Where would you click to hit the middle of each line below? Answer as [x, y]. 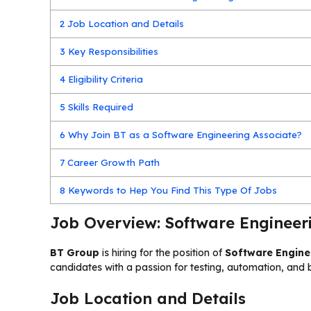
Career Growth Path [112, 162]
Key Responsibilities [112, 51]
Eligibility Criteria [104, 79]
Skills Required [100, 107]
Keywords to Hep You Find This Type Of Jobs [171, 190]
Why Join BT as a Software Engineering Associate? [184, 134]
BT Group [75, 252]
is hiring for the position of [162, 252]
